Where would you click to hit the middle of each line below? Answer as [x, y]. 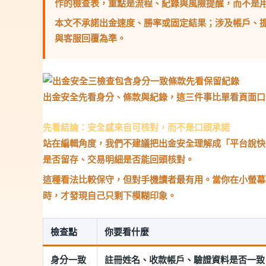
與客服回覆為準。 [90, 38]
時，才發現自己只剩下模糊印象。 [110, 195]
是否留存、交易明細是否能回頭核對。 [118, 159]
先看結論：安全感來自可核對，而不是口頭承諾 [136, 127]
